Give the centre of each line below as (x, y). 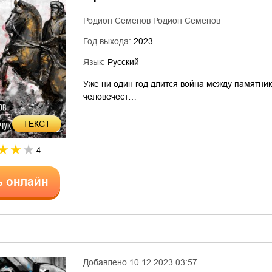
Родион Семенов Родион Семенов (152, 21)
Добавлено (105, 262)
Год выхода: (108, 41)
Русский (123, 62)
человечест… (110, 97)
